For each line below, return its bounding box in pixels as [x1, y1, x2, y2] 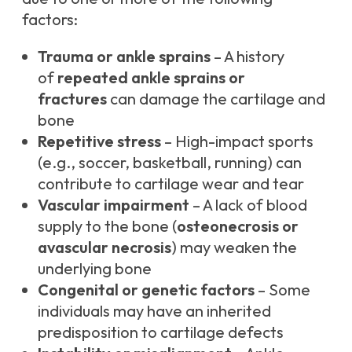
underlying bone [38, 258, 152, 279]
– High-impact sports [161, 131, 313, 152]
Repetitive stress [38, 131, 161, 152]
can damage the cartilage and [107, 89, 325, 109]
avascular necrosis [38, 237, 171, 258]
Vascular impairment [38, 195, 189, 215]
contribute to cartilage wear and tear [38, 174, 304, 194]
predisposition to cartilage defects [38, 322, 284, 343]
